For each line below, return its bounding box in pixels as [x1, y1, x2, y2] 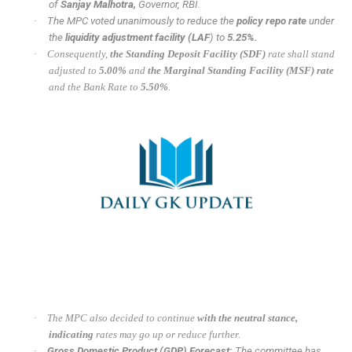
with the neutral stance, [197, 312, 299, 324]
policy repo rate [236, 15, 310, 27]
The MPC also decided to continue [47, 312, 198, 324]
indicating [48, 328, 93, 341]
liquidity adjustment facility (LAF [64, 31, 210, 44]
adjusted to [48, 64, 99, 77]
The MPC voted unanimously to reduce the [47, 15, 237, 27]
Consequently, [47, 48, 111, 60]
